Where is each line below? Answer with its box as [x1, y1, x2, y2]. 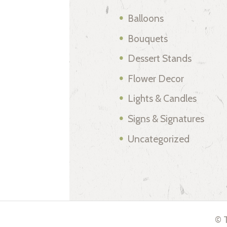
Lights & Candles [128, 92, 197, 105]
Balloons [128, 12, 164, 24]
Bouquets [128, 32, 168, 45]
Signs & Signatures [128, 112, 205, 125]
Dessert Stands [128, 52, 192, 65]
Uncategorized [128, 132, 190, 145]
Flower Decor [128, 72, 184, 85]
